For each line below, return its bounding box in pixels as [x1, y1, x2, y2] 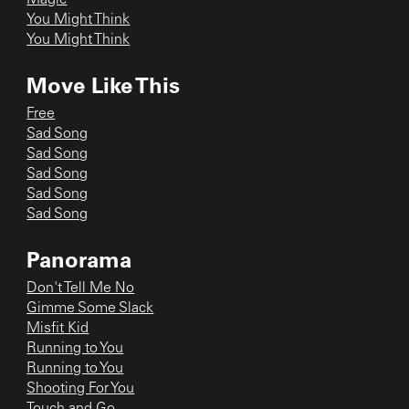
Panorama [26, 244, 132, 273]
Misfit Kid [26, 320, 89, 336]
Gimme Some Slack [26, 300, 154, 316]
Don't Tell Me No [26, 280, 135, 296]
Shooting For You [26, 381, 135, 396]
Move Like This [26, 69, 181, 99]
